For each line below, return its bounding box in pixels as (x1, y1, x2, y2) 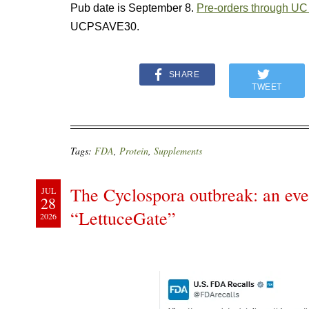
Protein (119, 144, 148, 158)
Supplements (154, 144, 202, 158)
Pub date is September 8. (70, 2, 197, 14)
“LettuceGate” (70, 206, 176, 230)
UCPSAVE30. (70, 21, 139, 33)
